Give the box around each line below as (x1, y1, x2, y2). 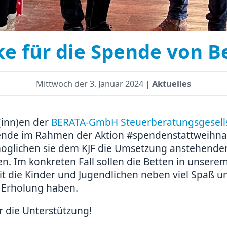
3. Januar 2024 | (90, 78, 152, 89)
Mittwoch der (36, 78, 90, 89)
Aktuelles (152, 78, 191, 89)
